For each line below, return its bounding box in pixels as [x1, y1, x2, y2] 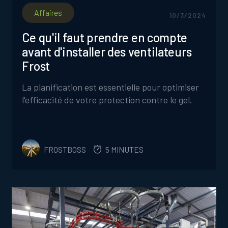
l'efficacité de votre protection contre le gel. [22, 94, 193, 105]
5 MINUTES [105, 144, 144, 154]
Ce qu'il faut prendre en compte [22, 30, 188, 45]
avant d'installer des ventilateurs [22, 44, 192, 59]
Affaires [34, 8, 63, 17]
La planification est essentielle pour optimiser [22, 81, 199, 93]
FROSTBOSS [44, 144, 87, 154]
